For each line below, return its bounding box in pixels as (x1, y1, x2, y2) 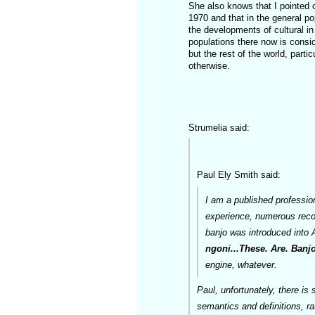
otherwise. (188, 60, 230, 72)
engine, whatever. (205, 259, 277, 270)
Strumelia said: (188, 122, 250, 134)
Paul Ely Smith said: (196, 169, 281, 180)
